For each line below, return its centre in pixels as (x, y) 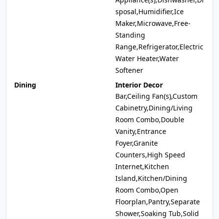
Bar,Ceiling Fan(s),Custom (156, 96)
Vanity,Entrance (141, 131)
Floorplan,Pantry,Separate (158, 202)
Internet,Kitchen (142, 166)
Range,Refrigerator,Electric (159, 47)
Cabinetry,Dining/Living (154, 108)
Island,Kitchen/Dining (151, 178)
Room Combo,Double (150, 120)
